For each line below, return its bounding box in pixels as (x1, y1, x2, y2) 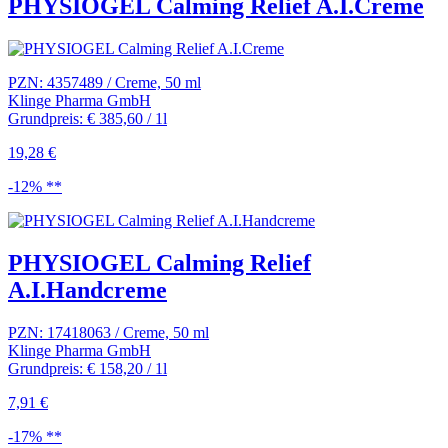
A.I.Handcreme (8, 277, 167, 304)
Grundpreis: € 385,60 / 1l (8, 110, 167, 128)
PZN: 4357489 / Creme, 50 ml (8, 74, 201, 92)
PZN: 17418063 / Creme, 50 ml (8, 324, 209, 342)
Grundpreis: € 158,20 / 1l (8, 360, 167, 378)
